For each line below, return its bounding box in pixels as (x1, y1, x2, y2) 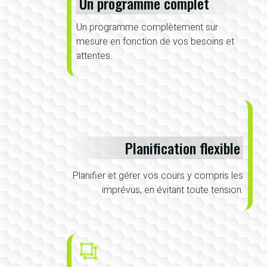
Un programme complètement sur (76, 20, 218, 35)
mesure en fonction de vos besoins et (76, 34, 234, 49)
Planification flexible (125, 136, 240, 159)
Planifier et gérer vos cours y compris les (72, 168, 243, 183)
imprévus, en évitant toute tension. (101, 182, 243, 197)
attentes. (76, 48, 112, 63)
